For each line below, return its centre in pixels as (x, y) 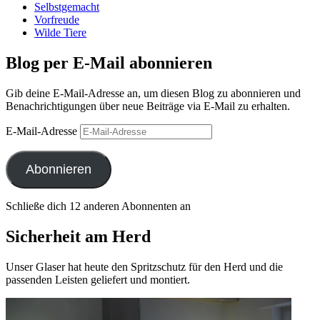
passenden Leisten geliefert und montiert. (98, 280)
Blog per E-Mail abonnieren (109, 63)
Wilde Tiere (60, 33)
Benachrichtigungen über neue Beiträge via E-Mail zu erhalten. (148, 106)
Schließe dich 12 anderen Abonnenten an (98, 206)
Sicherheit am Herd (78, 237)
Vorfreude (57, 20)
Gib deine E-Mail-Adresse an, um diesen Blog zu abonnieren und (153, 94)
